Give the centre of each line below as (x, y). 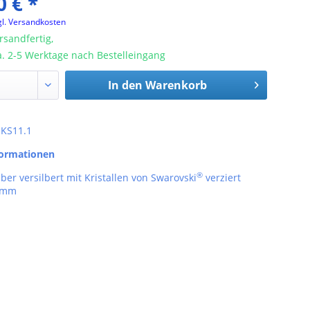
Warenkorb (176, 85)
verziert (222, 177)
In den (126, 85)
